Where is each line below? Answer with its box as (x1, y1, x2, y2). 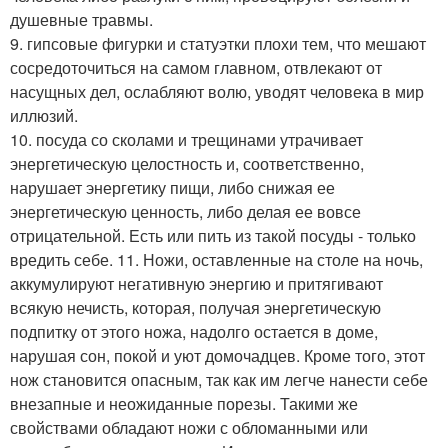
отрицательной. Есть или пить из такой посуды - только (10, 224, 416, 248)
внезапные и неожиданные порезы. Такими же (10, 392, 358, 416)
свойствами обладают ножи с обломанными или (10, 416, 368, 440)
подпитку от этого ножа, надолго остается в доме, (10, 320, 378, 344)
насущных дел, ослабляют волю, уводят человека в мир (10, 80, 424, 104)
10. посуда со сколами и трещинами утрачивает (10, 128, 363, 152)
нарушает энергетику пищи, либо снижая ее (10, 176, 335, 200)
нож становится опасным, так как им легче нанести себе (10, 368, 428, 392)
